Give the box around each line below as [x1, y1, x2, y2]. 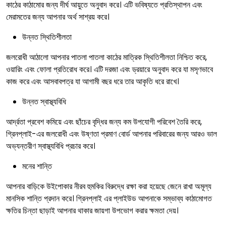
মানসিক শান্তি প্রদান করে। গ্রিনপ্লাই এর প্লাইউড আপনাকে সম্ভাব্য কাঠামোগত [6, 193, 212, 204]
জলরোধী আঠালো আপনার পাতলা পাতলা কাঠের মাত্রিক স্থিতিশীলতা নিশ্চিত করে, [6, 51, 207, 63]
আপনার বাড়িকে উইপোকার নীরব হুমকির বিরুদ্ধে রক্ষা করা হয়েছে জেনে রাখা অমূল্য [6, 181, 211, 192]
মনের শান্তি [22, 160, 52, 172]
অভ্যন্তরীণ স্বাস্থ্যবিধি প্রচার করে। [6, 140, 95, 152]
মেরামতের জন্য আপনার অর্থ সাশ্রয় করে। [6, 11, 109, 23]
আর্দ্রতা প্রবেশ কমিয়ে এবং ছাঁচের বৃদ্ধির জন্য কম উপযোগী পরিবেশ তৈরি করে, [6, 116, 202, 128]
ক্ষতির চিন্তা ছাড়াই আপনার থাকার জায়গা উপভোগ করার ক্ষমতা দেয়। [6, 205, 179, 216]
